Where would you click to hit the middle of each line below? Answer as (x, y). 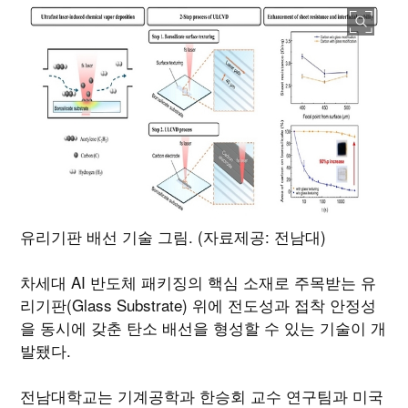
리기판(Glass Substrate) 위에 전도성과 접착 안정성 (199, 305)
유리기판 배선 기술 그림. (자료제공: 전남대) (173, 237)
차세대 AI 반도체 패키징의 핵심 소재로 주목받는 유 (199, 282)
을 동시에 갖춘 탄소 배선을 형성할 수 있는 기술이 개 (204, 328)
